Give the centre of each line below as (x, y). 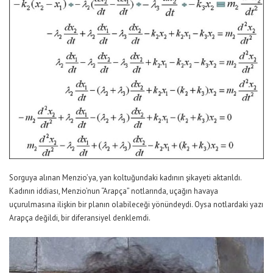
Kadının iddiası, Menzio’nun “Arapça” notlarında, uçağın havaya (114, 191)
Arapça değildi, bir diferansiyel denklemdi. (80, 218)
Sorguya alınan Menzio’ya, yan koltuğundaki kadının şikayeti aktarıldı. (125, 178)
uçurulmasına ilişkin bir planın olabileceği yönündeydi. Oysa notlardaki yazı (136, 205)
